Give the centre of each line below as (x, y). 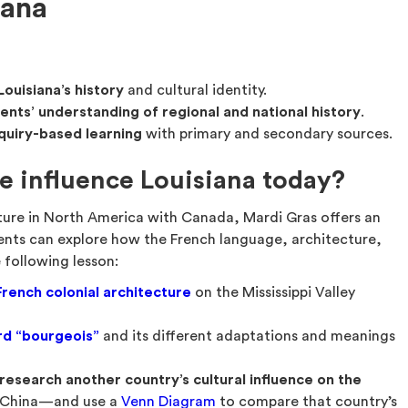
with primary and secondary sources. (268, 134)
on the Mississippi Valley (274, 292)
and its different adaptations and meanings (248, 336)
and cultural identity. (196, 90)
